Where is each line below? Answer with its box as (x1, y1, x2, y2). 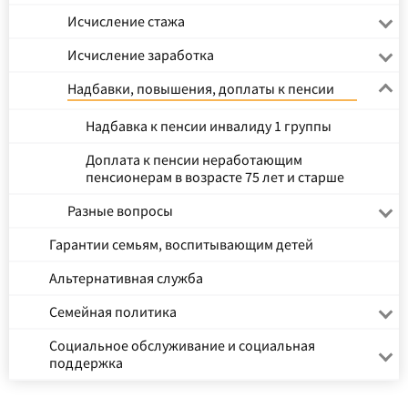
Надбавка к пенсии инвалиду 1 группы (86, 117, 331, 135)
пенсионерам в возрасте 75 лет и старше (86, 168, 344, 186)
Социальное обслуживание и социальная (49, 336, 315, 354)
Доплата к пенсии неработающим (86, 150, 302, 168)
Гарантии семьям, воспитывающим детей (49, 235, 313, 253)
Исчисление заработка (67, 46, 214, 64)
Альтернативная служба (49, 269, 203, 287)
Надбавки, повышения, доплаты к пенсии (67, 79, 334, 97)
